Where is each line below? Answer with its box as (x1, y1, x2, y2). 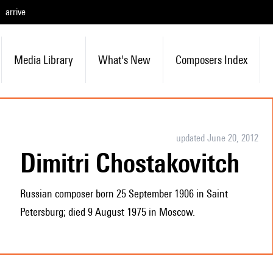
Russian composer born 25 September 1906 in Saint (19, 187, 228, 200)
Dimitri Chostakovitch (35, 147, 239, 179)
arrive (5, 6, 26, 18)
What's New (97, 53, 151, 66)
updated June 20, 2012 (175, 132, 258, 144)
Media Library (13, 53, 73, 66)
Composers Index (175, 53, 247, 66)
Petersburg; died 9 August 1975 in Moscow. (19, 205, 195, 218)
